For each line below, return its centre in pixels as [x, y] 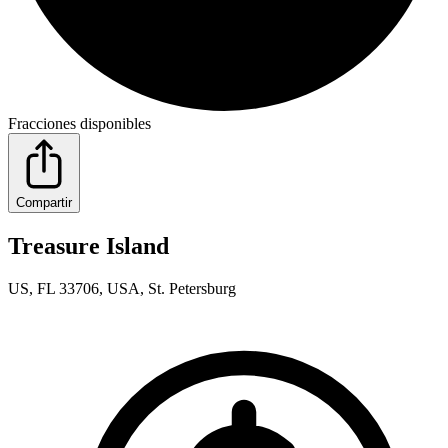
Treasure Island [88, 246]
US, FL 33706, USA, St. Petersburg [122, 288]
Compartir [44, 203]
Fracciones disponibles [79, 124]
